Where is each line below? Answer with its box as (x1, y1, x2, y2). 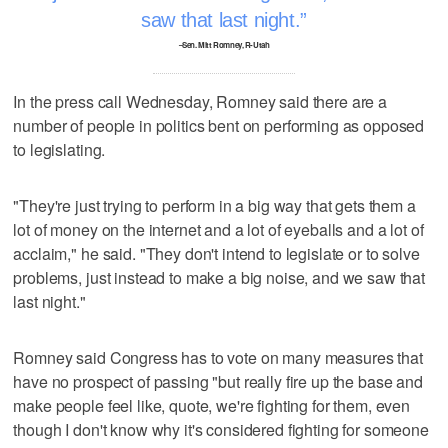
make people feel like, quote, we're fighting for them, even (13, 393, 411, 417)
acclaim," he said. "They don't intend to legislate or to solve (13, 241, 420, 265)
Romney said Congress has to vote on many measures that (13, 345, 423, 369)
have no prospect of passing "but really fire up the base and (13, 369, 423, 393)
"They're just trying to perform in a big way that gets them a (13, 193, 416, 217)
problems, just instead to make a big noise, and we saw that (13, 265, 426, 289)
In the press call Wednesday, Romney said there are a (13, 89, 388, 113)
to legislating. (13, 137, 106, 161)
